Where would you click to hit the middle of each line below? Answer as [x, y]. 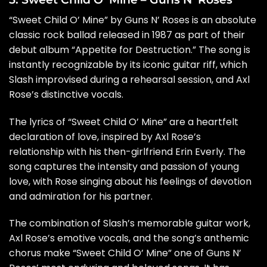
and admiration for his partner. [81, 196]
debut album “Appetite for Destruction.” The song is [130, 49]
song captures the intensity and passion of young [124, 166]
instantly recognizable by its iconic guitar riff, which [128, 64]
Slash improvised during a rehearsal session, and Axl [129, 79]
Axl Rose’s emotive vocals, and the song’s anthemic [129, 238]
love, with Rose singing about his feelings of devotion [130, 181]
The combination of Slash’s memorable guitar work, [130, 223]
